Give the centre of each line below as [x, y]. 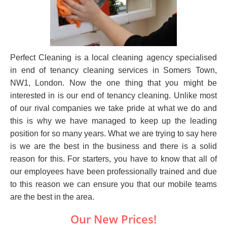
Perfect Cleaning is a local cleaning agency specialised [113, 57]
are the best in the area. [52, 197]
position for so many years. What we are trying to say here [113, 133]
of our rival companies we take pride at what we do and [113, 108]
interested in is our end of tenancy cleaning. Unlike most [113, 95]
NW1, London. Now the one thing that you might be [113, 83]
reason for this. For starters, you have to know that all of [113, 159]
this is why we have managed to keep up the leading [113, 121]
